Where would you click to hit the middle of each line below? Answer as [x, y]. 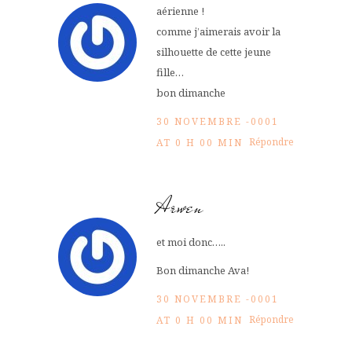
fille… [170, 72]
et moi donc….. [191, 242]
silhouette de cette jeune [214, 51]
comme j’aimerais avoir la [218, 31]
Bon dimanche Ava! [203, 270]
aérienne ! [180, 11]
